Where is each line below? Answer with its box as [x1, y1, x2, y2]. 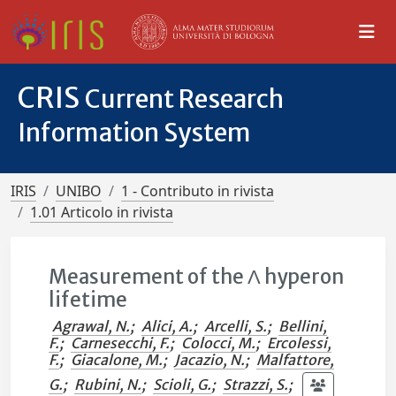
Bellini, [278, 317, 328, 335]
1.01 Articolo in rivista [30, 202, 173, 222]
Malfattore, [256, 351, 335, 369]
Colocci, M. [181, 334, 256, 352]
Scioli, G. [153, 375, 212, 393]
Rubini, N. [74, 375, 142, 393]
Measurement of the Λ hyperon [49, 264, 345, 289]
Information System [18, 117, 251, 148]
